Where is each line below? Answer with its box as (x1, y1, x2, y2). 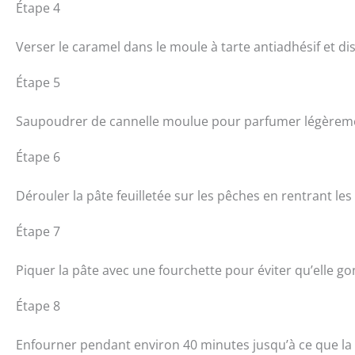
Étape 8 (16, 296, 60, 315)
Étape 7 (16, 222, 60, 240)
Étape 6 (16, 147, 60, 166)
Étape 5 (16, 73, 60, 91)
